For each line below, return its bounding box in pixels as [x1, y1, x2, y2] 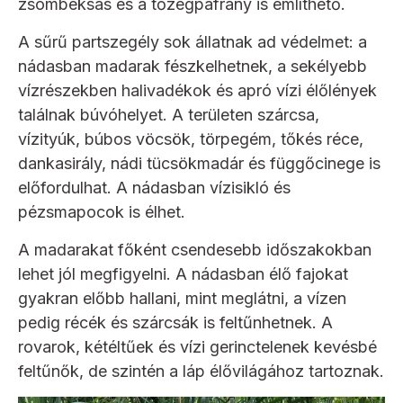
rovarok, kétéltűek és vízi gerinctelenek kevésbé [18, 336, 377, 356]
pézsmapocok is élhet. [18, 201, 185, 221]
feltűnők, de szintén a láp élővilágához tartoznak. [18, 361, 384, 381]
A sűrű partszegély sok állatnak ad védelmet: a [18, 31, 367, 51]
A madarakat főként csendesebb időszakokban [18, 239, 372, 259]
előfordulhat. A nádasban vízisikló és [18, 177, 291, 197]
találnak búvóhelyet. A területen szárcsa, [18, 104, 319, 124]
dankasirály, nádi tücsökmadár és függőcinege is [18, 153, 381, 173]
